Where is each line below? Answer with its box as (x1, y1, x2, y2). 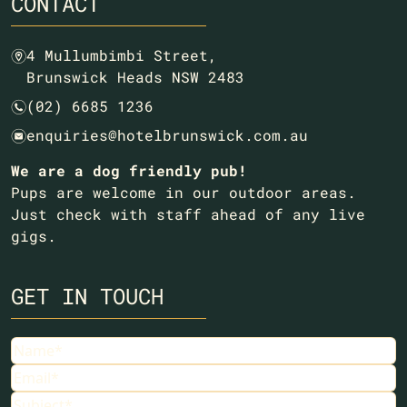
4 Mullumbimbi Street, (26, 45, 217, 65)
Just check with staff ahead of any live (11, 204, 365, 224)
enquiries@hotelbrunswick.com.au (26, 125, 308, 145)
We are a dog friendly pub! (11, 161, 247, 181)
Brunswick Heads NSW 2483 (26, 67, 244, 87)
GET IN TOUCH (11, 282, 164, 312)
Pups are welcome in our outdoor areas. (11, 183, 356, 203)
